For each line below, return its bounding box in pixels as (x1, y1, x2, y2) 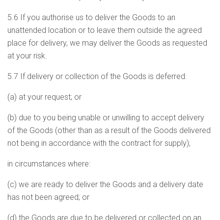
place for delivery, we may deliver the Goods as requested (7, 38, 207, 48)
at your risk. (7, 51, 47, 60)
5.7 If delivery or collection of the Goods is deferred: (7, 72, 187, 81)
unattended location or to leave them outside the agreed (7, 26, 202, 35)
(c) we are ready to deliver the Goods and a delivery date (7, 180, 203, 189)
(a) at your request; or (7, 92, 82, 102)
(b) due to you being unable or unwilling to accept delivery (7, 113, 204, 122)
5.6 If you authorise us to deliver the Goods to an (7, 13, 175, 22)
